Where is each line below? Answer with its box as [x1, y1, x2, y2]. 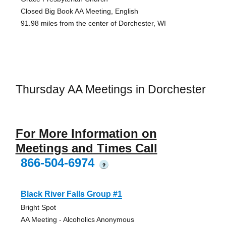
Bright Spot [20, 203, 56, 211]
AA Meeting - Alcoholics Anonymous [20, 215, 134, 223]
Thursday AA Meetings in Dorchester [15, 83, 206, 96]
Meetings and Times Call [15, 141, 157, 155]
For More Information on [15, 126, 157, 140]
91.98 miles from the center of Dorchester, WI [20, 19, 166, 28]
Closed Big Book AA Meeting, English [20, 7, 138, 16]
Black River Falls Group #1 [20, 189, 122, 198]
